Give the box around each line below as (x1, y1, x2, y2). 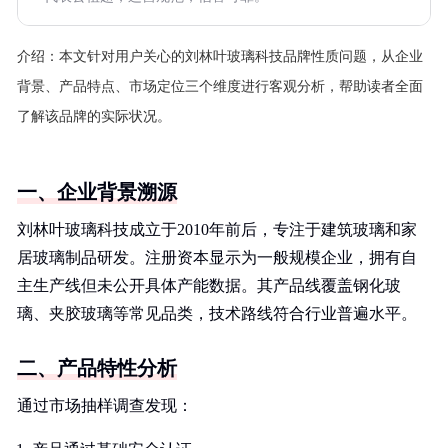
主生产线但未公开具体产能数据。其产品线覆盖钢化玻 (17, 277, 401, 294)
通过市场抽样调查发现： (17, 397, 193, 414)
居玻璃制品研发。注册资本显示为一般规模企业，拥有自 (17, 249, 417, 266)
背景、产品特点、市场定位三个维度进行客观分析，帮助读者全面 (17, 79, 423, 94)
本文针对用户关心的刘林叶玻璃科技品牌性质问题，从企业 (59, 49, 423, 64)
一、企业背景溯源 (17, 181, 177, 203)
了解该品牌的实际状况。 (17, 109, 171, 124)
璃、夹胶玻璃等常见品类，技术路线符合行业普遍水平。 (17, 305, 417, 322)
